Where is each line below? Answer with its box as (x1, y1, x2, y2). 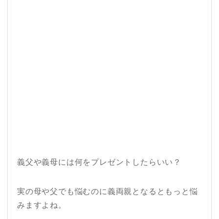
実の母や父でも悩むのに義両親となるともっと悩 (17, 186, 198, 197)
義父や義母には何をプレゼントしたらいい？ (17, 156, 181, 168)
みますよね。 (17, 199, 66, 211)
